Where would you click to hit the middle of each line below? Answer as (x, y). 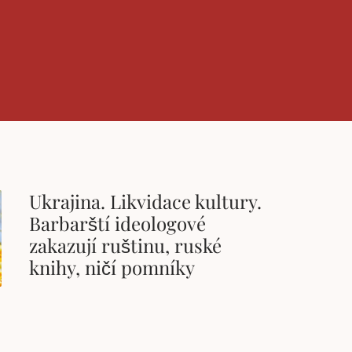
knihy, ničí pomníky (112, 267)
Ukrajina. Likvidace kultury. (146, 201)
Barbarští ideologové (118, 223)
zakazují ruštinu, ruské (126, 245)
